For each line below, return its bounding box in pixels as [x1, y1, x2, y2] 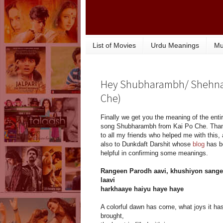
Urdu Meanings [151, 41, 199, 50]
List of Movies [93, 41, 136, 50]
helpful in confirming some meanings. [101, 149, 208, 157]
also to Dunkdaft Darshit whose [101, 140, 193, 148]
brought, [101, 212, 124, 220]
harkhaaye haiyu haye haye [101, 185, 184, 193]
